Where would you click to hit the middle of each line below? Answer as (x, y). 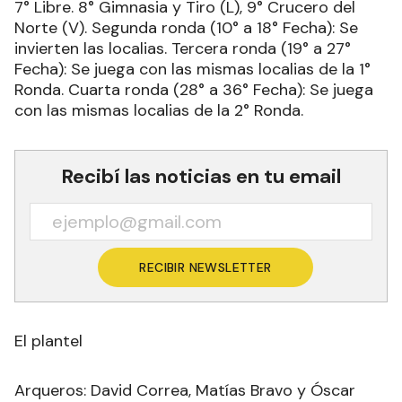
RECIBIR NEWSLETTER (205, 268)
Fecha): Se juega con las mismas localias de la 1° (192, 70)
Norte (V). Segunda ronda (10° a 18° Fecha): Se (186, 28)
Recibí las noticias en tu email (201, 177)
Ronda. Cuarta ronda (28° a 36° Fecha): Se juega (194, 90)
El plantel (48, 341)
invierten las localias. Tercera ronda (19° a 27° (183, 49)
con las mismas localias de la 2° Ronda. (159, 111)
